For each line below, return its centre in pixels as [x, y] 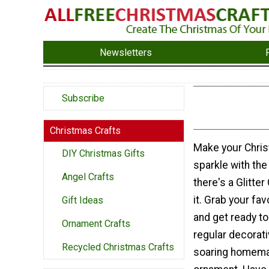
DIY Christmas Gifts [103, 154]
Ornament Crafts [96, 224]
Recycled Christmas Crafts [118, 247]
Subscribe [83, 98]
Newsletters [126, 52]
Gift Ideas [83, 201]
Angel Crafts [88, 177]
